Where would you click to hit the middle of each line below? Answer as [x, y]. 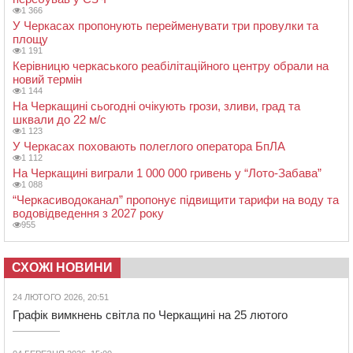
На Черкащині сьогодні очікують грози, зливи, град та [156, 106]
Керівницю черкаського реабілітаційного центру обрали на [171, 66]
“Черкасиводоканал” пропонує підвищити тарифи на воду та [176, 200]
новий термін [47, 80]
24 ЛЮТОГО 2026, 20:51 [61, 297]
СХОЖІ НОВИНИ [62, 268]
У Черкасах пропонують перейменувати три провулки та [165, 26]
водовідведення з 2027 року [88, 214]
